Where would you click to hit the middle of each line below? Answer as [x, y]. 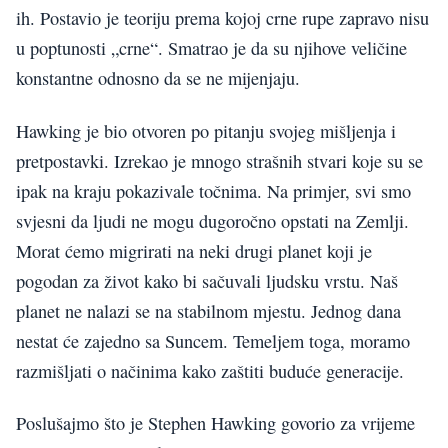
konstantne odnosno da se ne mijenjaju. [158, 78]
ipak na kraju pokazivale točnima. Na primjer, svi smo [213, 190]
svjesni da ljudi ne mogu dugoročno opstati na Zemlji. [212, 220]
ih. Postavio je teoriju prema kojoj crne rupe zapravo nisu [222, 18]
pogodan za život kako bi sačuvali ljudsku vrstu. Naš [207, 280]
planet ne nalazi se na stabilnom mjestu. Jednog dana [208, 310]
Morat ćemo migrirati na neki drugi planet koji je [194, 250]
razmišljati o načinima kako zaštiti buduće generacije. [210, 370]
